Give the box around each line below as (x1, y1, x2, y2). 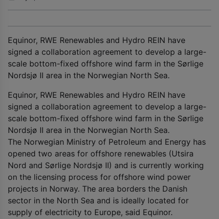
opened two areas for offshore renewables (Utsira (8, 148, 194, 158)
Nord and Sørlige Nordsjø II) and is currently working (8, 160, 204, 170)
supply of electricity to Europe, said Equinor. (8, 207, 173, 217)
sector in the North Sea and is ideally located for (8, 195, 189, 205)
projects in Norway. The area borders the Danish (8, 183, 187, 194)
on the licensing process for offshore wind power (8, 172, 191, 182)
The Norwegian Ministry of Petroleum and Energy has (8, 136, 206, 147)
